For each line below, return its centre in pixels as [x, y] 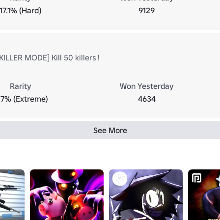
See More [110, 130]
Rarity [20, 86]
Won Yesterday [147, 86]
